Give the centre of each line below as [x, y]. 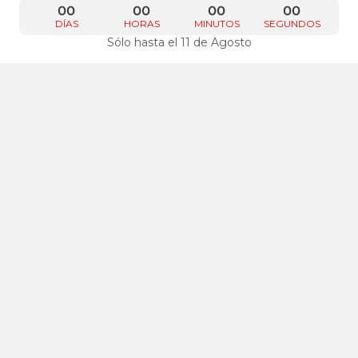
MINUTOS [217, 24]
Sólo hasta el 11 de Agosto [179, 42]
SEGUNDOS [292, 24]
